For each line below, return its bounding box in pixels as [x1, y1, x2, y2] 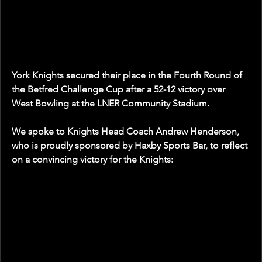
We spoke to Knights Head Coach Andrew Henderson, [12, 126, 242, 137]
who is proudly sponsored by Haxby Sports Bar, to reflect [12, 140, 250, 151]
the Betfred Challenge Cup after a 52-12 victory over [12, 84, 227, 95]
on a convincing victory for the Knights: [12, 154, 175, 166]
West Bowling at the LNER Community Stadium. [12, 98, 209, 109]
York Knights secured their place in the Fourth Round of [12, 70, 244, 81]
